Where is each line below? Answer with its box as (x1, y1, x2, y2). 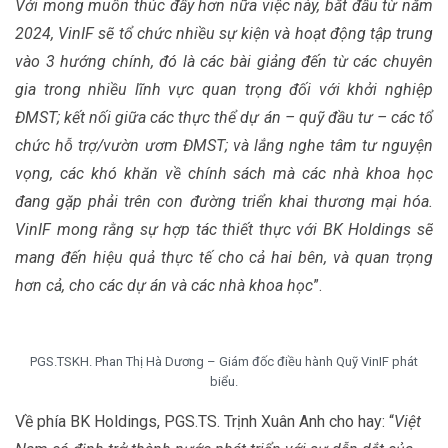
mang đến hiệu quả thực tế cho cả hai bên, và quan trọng (15, 248, 433, 267)
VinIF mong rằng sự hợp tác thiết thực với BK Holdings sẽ (15, 220, 433, 239)
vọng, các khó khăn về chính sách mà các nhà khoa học (15, 164, 433, 183)
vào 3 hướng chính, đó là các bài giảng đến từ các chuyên (15, 52, 433, 71)
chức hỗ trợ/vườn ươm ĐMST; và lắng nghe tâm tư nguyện (15, 136, 433, 155)
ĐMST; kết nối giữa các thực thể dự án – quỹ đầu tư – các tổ (15, 108, 433, 127)
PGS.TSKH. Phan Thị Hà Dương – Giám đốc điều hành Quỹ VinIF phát (30, 354, 418, 369)
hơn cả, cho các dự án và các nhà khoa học (15, 276, 313, 295)
